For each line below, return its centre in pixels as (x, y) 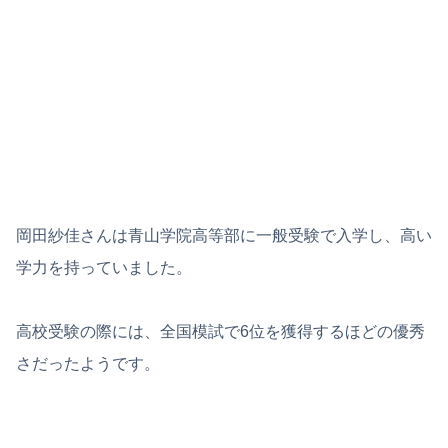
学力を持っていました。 (104, 267)
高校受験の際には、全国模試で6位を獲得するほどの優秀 (220, 331)
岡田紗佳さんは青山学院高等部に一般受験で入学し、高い (224, 235)
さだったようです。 (88, 363)
